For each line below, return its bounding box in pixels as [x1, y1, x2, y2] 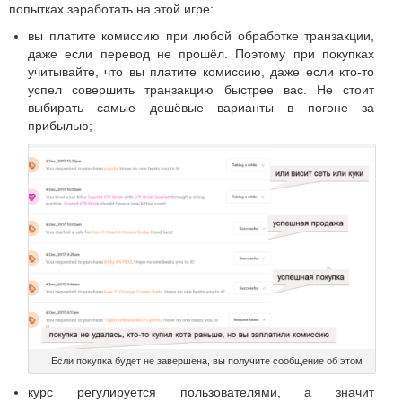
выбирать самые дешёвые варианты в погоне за [28, 100, 374, 115]
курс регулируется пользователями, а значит [28, 384, 374, 399]
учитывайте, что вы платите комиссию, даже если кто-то [28, 64, 374, 79]
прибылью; [28, 118, 92, 133]
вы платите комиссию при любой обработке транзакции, [28, 28, 374, 43]
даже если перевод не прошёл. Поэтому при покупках [28, 46, 374, 61]
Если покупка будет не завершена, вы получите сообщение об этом [50, 354, 363, 366]
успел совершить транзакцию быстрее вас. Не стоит [28, 82, 374, 97]
